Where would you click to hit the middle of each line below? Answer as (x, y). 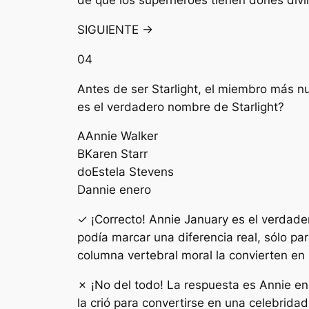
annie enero (118, 190)
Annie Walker (122, 136)
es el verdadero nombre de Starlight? (181, 107)
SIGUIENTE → (115, 30)
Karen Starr (116, 154)
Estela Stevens (133, 172)
